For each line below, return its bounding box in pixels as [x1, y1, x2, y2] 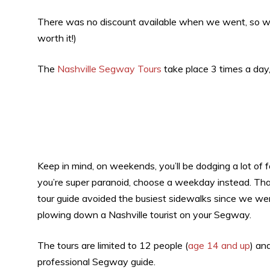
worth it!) [37, 31, 77, 44]
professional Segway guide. [37, 255, 155, 268]
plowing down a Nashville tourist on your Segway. [37, 208, 251, 221]
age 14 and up [188, 239, 250, 251]
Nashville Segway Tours [57, 62, 162, 75]
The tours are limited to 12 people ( [37, 239, 188, 251]
